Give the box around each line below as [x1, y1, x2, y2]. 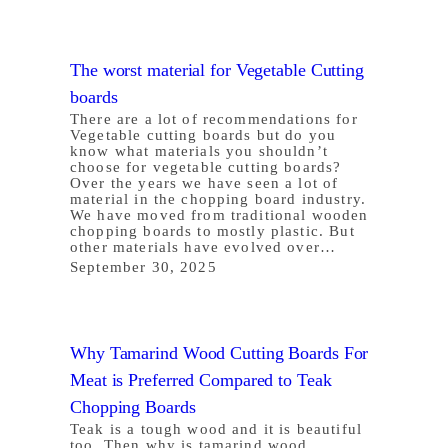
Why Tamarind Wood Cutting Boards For [70, 342, 369, 363]
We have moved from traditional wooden [70, 206, 369, 223]
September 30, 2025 [70, 258, 217, 275]
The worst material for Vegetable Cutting [70, 59, 364, 80]
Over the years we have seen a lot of [70, 174, 339, 191]
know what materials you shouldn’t [70, 142, 328, 159]
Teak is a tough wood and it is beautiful [70, 420, 362, 437]
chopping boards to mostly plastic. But [70, 222, 355, 239]
